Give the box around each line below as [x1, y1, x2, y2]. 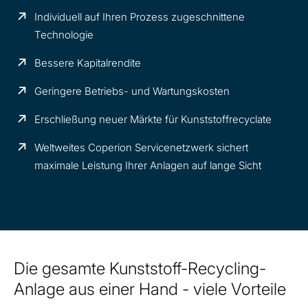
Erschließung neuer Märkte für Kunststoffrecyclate [34, 113, 272, 126]
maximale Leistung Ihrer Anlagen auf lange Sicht [34, 159, 262, 173]
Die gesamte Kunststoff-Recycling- [14, 258, 266, 279]
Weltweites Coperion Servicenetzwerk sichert [34, 141, 249, 155]
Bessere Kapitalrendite [34, 56, 142, 70]
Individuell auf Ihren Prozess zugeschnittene [34, 10, 245, 24]
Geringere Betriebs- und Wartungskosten [34, 85, 230, 98]
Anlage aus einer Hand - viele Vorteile [14, 279, 286, 300]
